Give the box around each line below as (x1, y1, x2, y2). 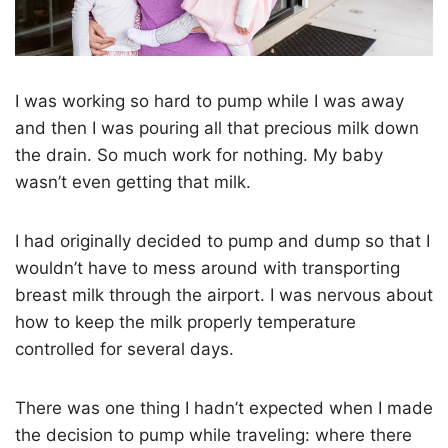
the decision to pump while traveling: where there (15, 425, 412, 446)
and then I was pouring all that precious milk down (15, 118, 419, 139)
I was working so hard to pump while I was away (15, 91, 404, 112)
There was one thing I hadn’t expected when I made (15, 398, 433, 419)
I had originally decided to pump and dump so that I (15, 231, 430, 252)
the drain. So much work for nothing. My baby (15, 145, 383, 166)
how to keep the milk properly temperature (15, 312, 356, 333)
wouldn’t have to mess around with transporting (15, 258, 400, 279)
